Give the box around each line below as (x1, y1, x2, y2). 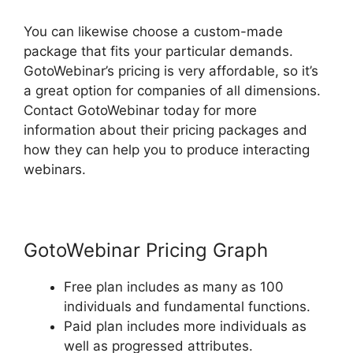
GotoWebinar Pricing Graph (24, 238, 268, 262)
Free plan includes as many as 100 (64, 278, 284, 295)
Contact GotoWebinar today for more (24, 102, 257, 118)
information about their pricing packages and (24, 121, 307, 138)
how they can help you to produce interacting (24, 141, 310, 158)
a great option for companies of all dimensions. (24, 82, 321, 98)
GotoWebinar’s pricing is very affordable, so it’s (24, 62, 318, 79)
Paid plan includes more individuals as (64, 318, 307, 334)
